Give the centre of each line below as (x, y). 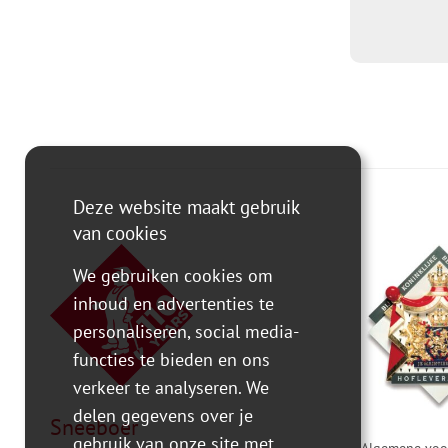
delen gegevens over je (163, 415)
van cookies (120, 233)
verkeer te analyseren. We (171, 387)
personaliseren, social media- (186, 331)
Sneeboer (94, 427)
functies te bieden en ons (172, 359)
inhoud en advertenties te (174, 303)
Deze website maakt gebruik (186, 207)
